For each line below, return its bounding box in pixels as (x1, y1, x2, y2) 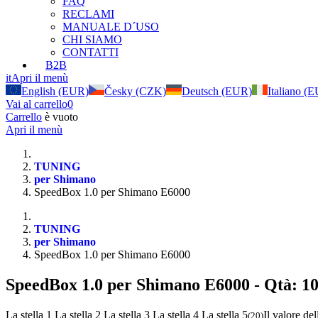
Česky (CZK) (104, 85, 166, 97)
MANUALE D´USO (62, 21, 159, 33)
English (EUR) (21, 85, 89, 97)
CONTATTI (62, 46, 119, 58)
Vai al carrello (6, 98, 67, 110)
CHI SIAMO (62, 33, 122, 45)
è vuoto (42, 111, 78, 123)
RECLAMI (62, 8, 114, 20)
